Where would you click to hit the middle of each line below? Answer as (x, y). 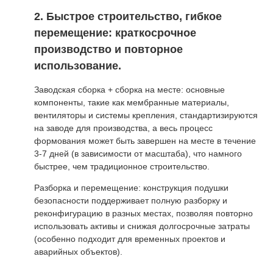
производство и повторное (108, 50)
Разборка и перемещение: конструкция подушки (131, 187)
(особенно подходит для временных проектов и (130, 239)
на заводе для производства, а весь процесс (123, 128)
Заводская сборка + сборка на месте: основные (129, 89)
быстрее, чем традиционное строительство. (122, 166)
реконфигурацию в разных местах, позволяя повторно (144, 213)
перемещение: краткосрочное (115, 33)
